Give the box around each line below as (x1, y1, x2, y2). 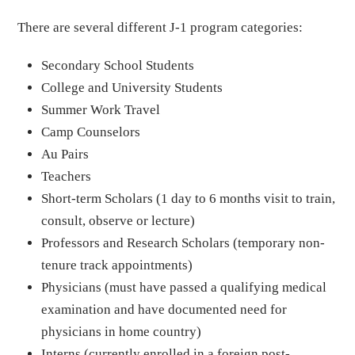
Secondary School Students (41, 57, 195, 73)
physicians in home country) (41, 323, 202, 339)
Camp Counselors (41, 124, 141, 139)
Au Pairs (41, 146, 90, 162)
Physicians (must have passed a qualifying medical (41, 279, 327, 295)
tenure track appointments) (41, 257, 193, 273)
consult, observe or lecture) (41, 212, 196, 228)
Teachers (41, 168, 92, 184)
